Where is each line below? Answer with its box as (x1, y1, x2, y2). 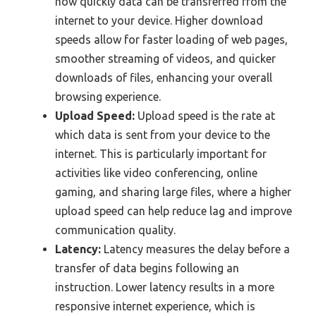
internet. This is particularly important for (55, 147, 267, 161)
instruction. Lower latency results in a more (55, 281, 274, 294)
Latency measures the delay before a (101, 243, 290, 256)
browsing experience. (55, 90, 161, 104)
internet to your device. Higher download (55, 14, 263, 28)
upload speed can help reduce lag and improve (55, 205, 292, 218)
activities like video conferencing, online (55, 166, 257, 180)
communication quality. (55, 224, 176, 237)
